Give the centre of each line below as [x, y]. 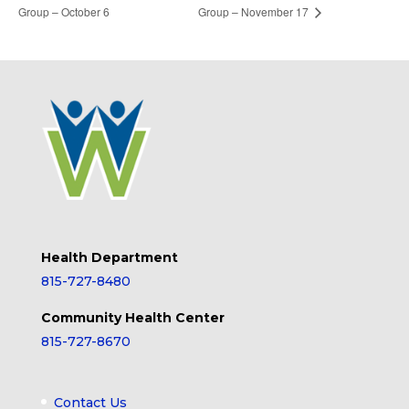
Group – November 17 [255, 12]
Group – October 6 [64, 12]
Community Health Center [132, 317]
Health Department [109, 257]
